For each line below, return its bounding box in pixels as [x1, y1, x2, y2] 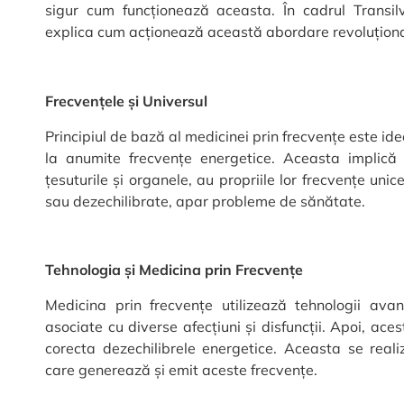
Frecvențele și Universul [45, 92, 207, 111]
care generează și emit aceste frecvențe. [45, 360, 317, 379]
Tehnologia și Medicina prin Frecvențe [45, 261, 303, 280]
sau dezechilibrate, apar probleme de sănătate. [45, 191, 365, 210]
